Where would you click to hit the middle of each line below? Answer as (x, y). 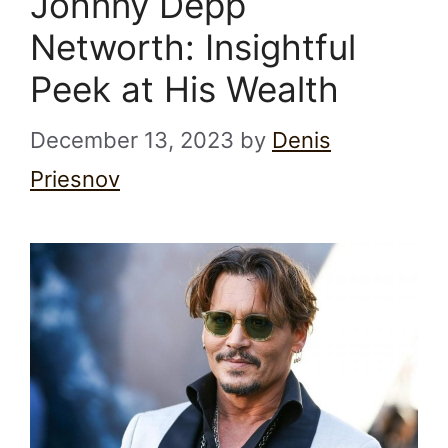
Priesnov (75, 178)
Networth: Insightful (193, 46)
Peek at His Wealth (184, 88)
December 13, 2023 (132, 139)
